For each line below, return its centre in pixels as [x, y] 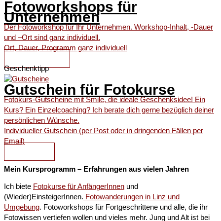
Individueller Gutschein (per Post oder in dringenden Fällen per [104, 131]
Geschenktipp [26, 69]
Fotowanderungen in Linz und [131, 197]
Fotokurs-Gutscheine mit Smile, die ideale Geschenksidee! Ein [105, 100]
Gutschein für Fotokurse [90, 90]
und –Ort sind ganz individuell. [52, 38]
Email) [14, 141]
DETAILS [29, 152]
